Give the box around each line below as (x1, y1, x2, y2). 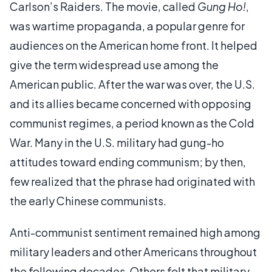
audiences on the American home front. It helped (10, 38, 257, 52)
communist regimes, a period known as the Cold (10, 115, 254, 130)
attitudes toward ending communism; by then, (10, 154, 246, 169)
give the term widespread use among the (10, 57, 219, 72)
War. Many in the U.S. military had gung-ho (10, 135, 224, 149)
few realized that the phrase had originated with (10, 174, 255, 188)
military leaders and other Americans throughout (10, 244, 257, 259)
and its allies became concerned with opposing (10, 96, 251, 110)
